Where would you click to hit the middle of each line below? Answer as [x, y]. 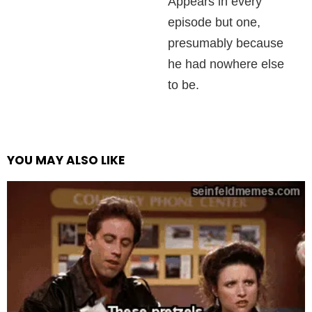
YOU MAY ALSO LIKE [66, 160]
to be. [184, 85]
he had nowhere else [226, 64]
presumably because [226, 43]
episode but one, [214, 22]
